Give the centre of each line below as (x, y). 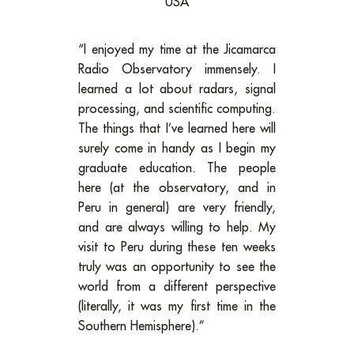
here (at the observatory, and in (177, 188)
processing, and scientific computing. (177, 109)
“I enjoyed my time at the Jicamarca (177, 50)
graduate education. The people (177, 169)
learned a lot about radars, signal (177, 90)
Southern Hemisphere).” (141, 327)
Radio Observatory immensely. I (177, 70)
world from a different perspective (177, 287)
